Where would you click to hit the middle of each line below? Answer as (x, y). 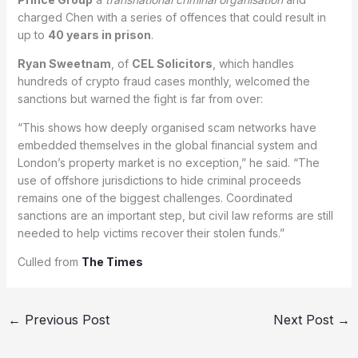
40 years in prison (99, 34)
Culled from (49, 261)
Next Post (306, 319)
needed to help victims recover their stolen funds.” (151, 233)
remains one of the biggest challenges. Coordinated (155, 197)
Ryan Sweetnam (64, 63)
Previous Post (65, 319)
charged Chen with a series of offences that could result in (171, 17)
